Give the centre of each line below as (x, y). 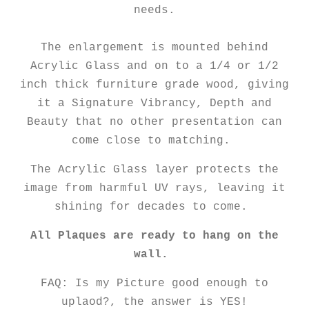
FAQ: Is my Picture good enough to (154, 284)
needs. (154, 11)
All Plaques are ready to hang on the (154, 236)
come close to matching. (154, 141)
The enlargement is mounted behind (154, 48)
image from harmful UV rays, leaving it (154, 189)
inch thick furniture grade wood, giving (154, 85)
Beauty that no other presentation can (154, 122)
